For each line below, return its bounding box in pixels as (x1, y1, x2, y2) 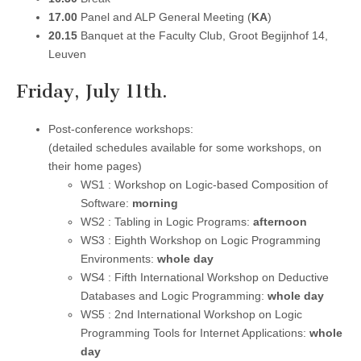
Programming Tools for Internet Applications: (81, 326, 309, 339)
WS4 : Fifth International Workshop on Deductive (81, 270, 329, 284)
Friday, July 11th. (16, 81, 168, 103)
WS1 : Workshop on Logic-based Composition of (81, 177, 328, 191)
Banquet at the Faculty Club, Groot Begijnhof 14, (77, 28, 328, 42)
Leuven (48, 47, 86, 60)
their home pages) (48, 159, 142, 172)
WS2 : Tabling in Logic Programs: (81, 214, 253, 228)
